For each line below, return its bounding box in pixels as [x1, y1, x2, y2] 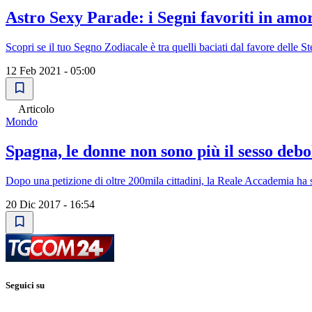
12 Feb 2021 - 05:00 [6, 64, 95, 77]
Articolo [18, 102, 54, 115]
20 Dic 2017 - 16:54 [6, 198, 95, 210]
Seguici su [6, 279, 45, 290]
